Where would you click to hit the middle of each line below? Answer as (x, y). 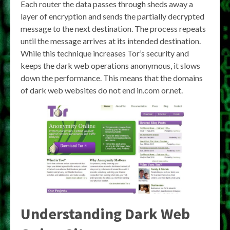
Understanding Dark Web (105, 213)
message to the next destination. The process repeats (113, 28)
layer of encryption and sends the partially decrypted (112, 16)
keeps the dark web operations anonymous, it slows (110, 65)
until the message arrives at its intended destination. (111, 41)
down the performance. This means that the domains (112, 78)
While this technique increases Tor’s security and (105, 53)
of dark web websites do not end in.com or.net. (102, 90)
